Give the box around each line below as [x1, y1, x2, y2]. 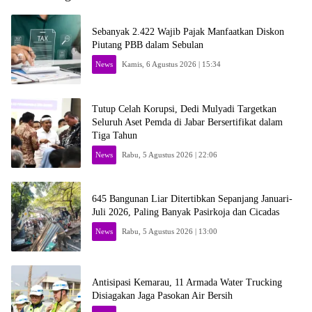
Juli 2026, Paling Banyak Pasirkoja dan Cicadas [92, 207, 279, 217]
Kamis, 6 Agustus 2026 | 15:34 [122, 60, 221, 68]
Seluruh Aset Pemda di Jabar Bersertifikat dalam [92, 116, 283, 127]
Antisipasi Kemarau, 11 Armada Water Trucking [92, 277, 282, 288]
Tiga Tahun [92, 130, 137, 141]
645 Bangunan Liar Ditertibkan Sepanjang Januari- [92, 194, 292, 204]
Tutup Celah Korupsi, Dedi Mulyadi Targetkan [92, 103, 276, 114]
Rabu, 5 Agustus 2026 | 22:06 [122, 150, 218, 159]
